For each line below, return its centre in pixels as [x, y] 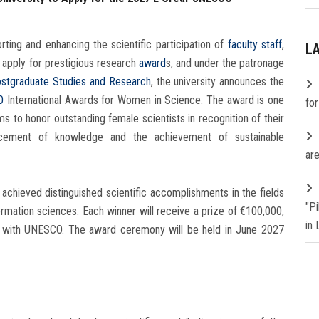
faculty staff [255, 44]
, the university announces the [218, 81]
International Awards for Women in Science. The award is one [144, 100]
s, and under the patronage [225, 63]
